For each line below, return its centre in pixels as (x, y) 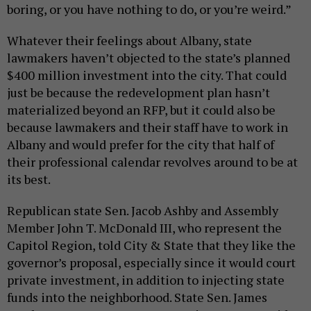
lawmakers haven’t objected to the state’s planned (149, 57)
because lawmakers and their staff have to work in (148, 127)
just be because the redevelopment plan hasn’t (138, 92)
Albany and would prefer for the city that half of (141, 144)
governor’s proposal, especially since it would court (151, 262)
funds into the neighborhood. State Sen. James (137, 297)
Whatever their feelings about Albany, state (129, 40)
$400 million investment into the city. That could (147, 75)
